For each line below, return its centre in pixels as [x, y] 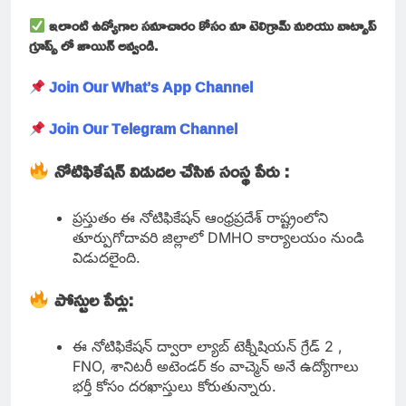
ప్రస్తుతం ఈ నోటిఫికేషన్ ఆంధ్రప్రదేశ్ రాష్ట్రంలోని [200, 218]
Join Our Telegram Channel [144, 129]
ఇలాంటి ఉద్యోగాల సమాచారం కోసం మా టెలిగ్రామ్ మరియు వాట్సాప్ [213, 26]
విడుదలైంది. [109, 258]
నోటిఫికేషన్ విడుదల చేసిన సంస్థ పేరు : [174, 171]
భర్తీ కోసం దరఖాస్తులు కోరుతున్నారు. [177, 387]
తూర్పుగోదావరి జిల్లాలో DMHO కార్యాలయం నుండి [218, 238]
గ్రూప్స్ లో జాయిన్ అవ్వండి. [93, 46]
